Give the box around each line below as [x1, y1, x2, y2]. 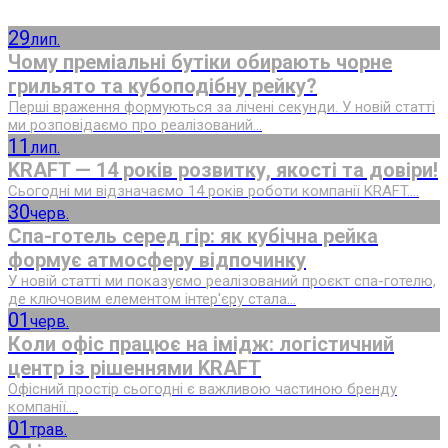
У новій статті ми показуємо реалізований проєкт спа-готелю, [8, 271, 436, 290]
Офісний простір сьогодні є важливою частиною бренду [8, 379, 397, 398]
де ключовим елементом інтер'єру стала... [8, 289, 296, 308]
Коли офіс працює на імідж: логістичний [8, 331, 394, 356]
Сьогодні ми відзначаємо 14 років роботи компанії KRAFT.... [8, 181, 419, 200]
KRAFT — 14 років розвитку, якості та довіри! [8, 157, 438, 182]
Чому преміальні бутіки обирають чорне [8, 49, 392, 74]
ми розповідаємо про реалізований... [8, 115, 262, 134]
